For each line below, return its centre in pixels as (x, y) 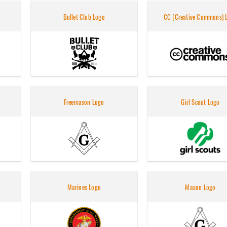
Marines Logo (84, 187)
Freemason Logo (84, 102)
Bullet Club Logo (84, 17)
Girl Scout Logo (200, 102)
